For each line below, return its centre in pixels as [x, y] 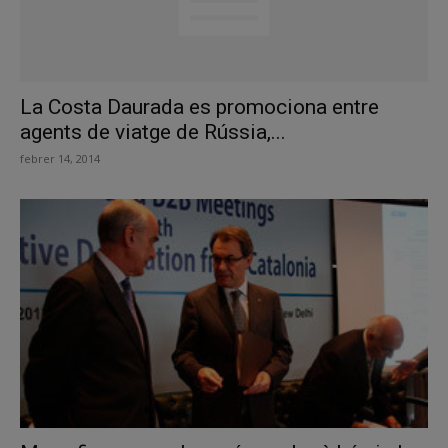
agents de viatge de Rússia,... [153, 132]
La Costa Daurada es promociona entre [199, 107]
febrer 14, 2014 [60, 159]
